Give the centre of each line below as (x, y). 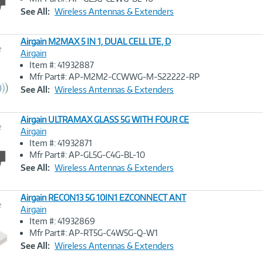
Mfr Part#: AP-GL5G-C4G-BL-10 (87, 155)
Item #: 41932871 (61, 143)
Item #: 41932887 (62, 65)
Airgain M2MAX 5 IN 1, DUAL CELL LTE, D (96, 41)
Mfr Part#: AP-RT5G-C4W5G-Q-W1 (94, 233)
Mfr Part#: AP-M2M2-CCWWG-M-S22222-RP (114, 77)
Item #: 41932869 (62, 221)
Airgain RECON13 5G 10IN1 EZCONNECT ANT (103, 198)
